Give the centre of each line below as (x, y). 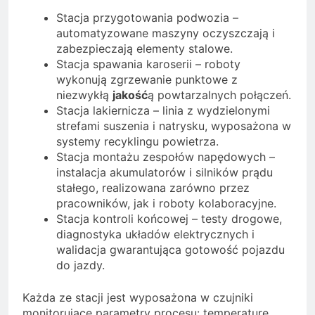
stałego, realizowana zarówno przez (153, 188)
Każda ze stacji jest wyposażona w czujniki (138, 298)
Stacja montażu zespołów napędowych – (166, 157)
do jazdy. (81, 265)
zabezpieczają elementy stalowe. (144, 49)
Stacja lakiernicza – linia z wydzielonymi (163, 111)
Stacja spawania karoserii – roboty (148, 64)
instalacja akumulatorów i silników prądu (165, 173)
